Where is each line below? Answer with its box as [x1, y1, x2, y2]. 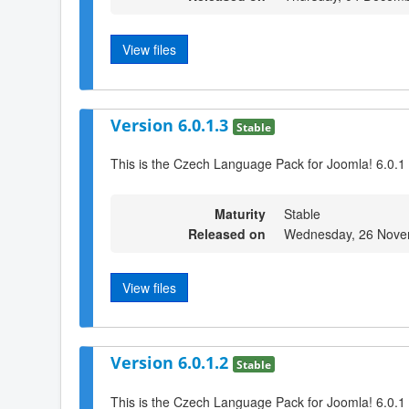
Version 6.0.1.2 [110, 351, 233, 374]
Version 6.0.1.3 [110, 113, 233, 136]
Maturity [215, 204, 266, 223]
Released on [188, 224, 266, 243]
